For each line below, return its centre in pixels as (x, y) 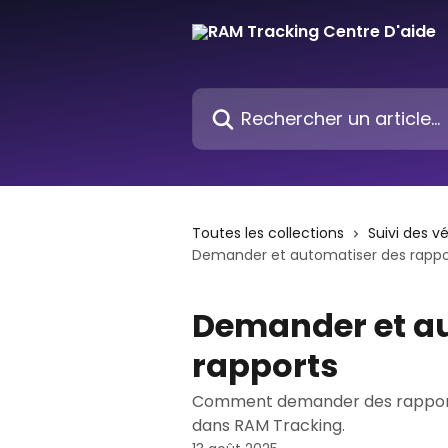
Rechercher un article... (281, 99)
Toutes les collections (268, 233)
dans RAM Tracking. (268, 425)
